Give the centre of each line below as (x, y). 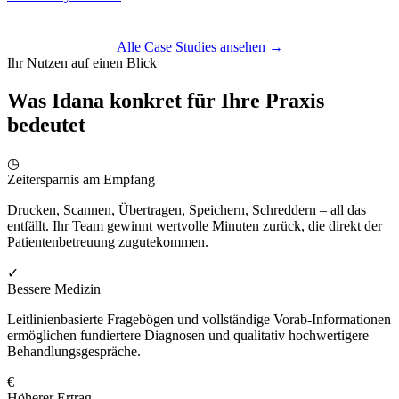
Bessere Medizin (54, 289)
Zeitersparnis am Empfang (81, 179)
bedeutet (46, 124)
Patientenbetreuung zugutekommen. (108, 241)
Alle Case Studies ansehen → (199, 46)
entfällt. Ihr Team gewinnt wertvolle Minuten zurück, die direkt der (195, 225)
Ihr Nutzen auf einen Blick (82, 62)
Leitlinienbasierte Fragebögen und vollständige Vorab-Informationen (199, 319)
